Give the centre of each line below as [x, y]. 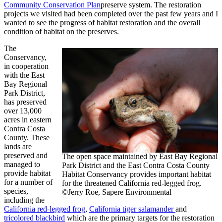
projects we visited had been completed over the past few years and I [111, 14]
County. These [27, 138]
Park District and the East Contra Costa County [136, 166]
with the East [24, 75]
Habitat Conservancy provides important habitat [137, 174]
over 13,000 [23, 111]
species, [16, 191]
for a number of [28, 182]
